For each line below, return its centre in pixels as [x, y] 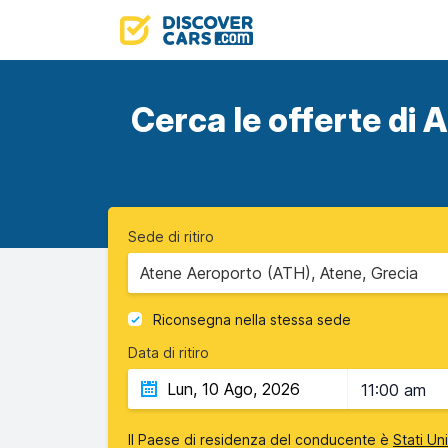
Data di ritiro [168, 352]
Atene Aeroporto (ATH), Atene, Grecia [279, 273]
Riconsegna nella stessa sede [252, 320]
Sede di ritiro [171, 236]
